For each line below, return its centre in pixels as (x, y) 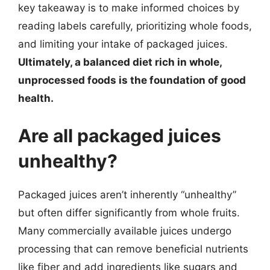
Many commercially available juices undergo (125, 231)
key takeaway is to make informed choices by (129, 8)
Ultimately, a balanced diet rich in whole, (120, 62)
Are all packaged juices (120, 135)
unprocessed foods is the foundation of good (132, 80)
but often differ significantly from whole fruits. (129, 212)
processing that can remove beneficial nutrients (133, 249)
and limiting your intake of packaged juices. (123, 44)
